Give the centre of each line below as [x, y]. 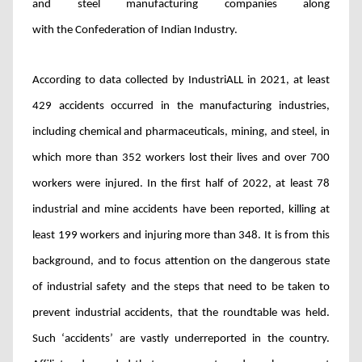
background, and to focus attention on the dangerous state [181, 261]
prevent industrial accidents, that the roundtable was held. [181, 313]
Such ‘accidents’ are [86, 339]
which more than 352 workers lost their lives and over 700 [181, 158]
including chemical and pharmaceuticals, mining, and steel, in [181, 132]
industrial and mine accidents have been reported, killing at [181, 210]
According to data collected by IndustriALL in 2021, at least [181, 80]
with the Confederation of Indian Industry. [135, 30]
